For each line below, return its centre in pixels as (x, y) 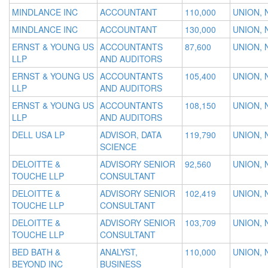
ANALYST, (119, 252)
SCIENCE (118, 147)
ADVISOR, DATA (131, 135)
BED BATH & (36, 252)
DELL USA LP (38, 135)
